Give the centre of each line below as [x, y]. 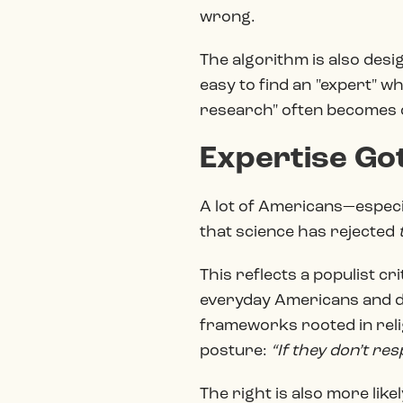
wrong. [228, 18]
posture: [235, 351]
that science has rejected [299, 233]
